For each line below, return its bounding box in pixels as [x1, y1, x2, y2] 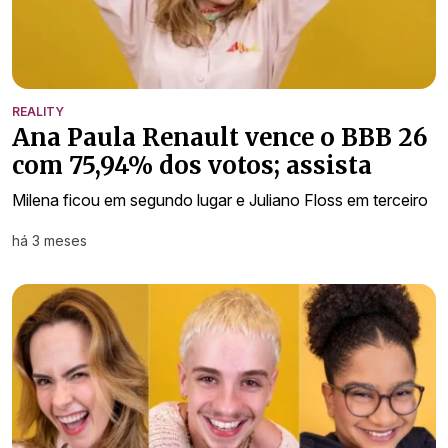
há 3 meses [12, 231, 87, 249]
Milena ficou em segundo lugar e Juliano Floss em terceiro [12, 189, 428, 210]
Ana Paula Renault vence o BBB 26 [12, 121, 428, 153]
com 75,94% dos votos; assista [12, 149, 372, 181]
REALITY [12, 103, 64, 119]
